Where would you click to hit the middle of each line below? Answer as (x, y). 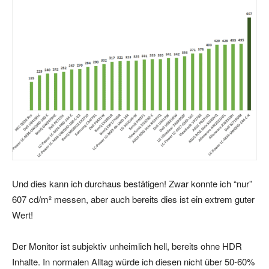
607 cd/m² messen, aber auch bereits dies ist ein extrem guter (133, 199)
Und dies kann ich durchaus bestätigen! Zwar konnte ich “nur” (132, 184)
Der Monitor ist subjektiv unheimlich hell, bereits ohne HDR (127, 246)
